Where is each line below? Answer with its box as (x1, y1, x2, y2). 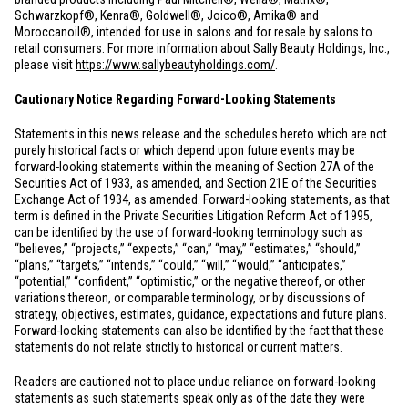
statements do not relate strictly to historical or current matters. (15, 340, 342, 354)
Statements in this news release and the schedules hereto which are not (15, 127, 387, 141)
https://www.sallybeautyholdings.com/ (76, 57, 275, 72)
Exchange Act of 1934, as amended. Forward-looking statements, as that (15, 192, 390, 207)
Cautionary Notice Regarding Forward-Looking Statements (15, 92, 336, 107)
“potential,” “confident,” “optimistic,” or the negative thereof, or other (15, 274, 365, 289)
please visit (15, 57, 76, 72)
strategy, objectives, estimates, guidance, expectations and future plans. (15, 307, 387, 321)
